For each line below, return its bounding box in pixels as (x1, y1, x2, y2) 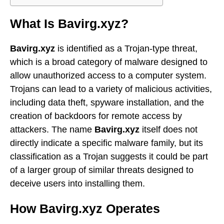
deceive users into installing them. (10, 178, 145, 188)
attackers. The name (10, 124, 94, 134)
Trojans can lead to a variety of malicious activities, (10, 83, 212, 94)
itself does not (139, 124, 197, 134)
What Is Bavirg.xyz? (10, 16, 128, 31)
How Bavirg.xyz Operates (10, 201, 160, 216)
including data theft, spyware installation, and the (10, 97, 204, 107)
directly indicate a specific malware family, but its (10, 137, 203, 148)
